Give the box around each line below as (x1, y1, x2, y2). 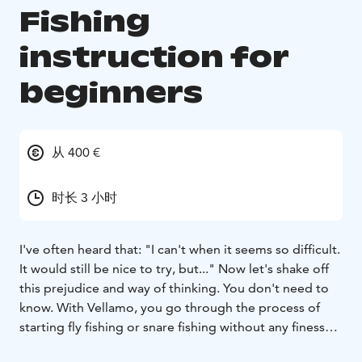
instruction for (19, 39, 288, 76)
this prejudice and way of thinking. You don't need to (19, 280, 329, 297)
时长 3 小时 (52, 190, 117, 206)
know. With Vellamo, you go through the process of (19, 300, 320, 316)
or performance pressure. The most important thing (19, 339, 323, 355)
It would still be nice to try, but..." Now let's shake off (19, 261, 329, 277)
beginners (19, 74, 203, 112)
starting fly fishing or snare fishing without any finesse (19, 319, 332, 335)
